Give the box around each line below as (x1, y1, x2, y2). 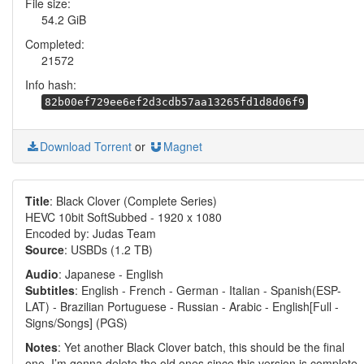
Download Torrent (40, 138, 132, 154)
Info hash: (25, 76, 76, 93)
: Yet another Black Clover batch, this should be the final (58, 339, 344, 355)
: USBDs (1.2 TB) (64, 241, 153, 258)
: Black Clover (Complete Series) (50, 193, 217, 209)
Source (25, 241, 64, 258)
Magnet (163, 138, 202, 154)
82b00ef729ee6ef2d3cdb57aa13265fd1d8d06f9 (45, 96, 305, 108)
